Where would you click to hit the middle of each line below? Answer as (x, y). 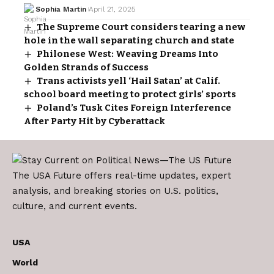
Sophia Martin (61, 9)
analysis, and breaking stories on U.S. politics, (115, 191)
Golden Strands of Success (86, 68)
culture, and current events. (75, 206)
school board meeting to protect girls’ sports (130, 94)
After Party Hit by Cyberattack (94, 121)
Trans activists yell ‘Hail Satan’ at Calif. (129, 81)
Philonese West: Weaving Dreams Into (128, 54)
